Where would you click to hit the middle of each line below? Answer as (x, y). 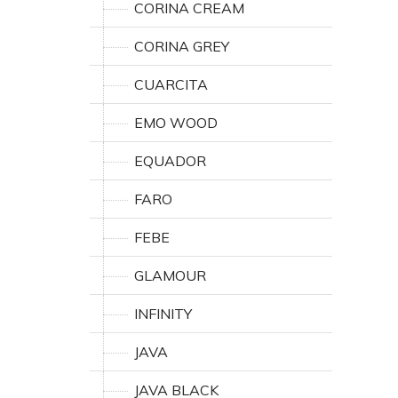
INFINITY (163, 314)
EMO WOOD (176, 123)
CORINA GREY (182, 46)
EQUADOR (170, 161)
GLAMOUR (170, 275)
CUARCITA (171, 84)
